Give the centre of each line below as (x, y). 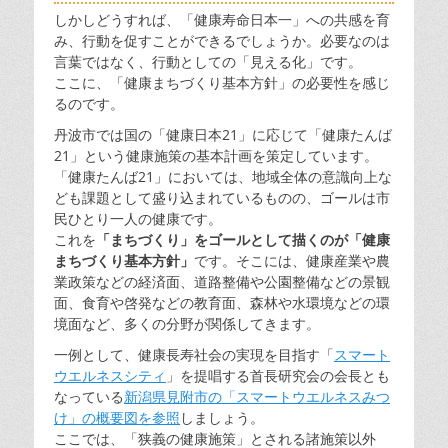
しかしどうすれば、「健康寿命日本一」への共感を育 (222, 19)
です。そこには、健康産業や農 (292, 260)
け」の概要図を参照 (117, 417)
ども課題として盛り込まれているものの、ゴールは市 (222, 197)
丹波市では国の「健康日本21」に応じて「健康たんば (223, 134)
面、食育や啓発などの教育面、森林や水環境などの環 (222, 302)
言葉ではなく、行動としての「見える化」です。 (208, 61)
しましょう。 (222, 417)
